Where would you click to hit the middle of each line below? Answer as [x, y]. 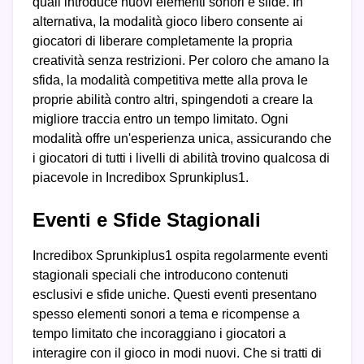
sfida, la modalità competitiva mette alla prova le [170, 80]
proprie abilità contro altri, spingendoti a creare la [173, 100]
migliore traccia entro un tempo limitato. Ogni [160, 119]
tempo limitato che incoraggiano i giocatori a [159, 334]
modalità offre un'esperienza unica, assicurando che [182, 139]
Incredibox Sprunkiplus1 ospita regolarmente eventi [180, 256]
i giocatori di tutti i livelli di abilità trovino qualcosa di [181, 158]
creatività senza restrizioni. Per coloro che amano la [181, 61]
